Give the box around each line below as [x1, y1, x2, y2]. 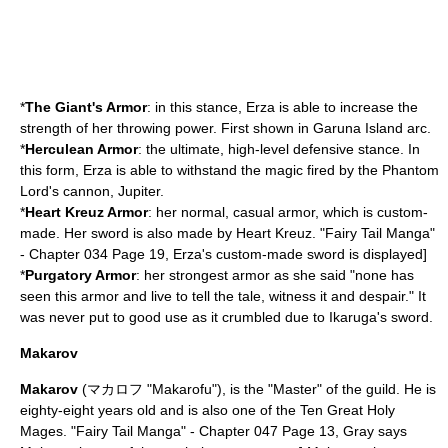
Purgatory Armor [25, 267, 136, 283]
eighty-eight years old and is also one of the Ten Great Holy [20, 402, 395, 418]
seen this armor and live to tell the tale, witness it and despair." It [20, 288, 426, 304]
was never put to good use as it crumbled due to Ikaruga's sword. [20, 309, 433, 325]
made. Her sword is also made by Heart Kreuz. [20, 225, 316, 241]
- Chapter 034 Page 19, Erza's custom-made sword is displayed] [20, 246, 427, 262]
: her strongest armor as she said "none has [136, 267, 414, 283]
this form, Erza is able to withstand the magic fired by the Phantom [20, 162, 439, 178]
